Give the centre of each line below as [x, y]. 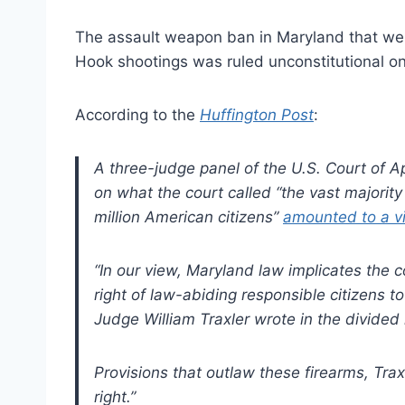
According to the [137, 114]
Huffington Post [257, 114]
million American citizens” [188, 217]
